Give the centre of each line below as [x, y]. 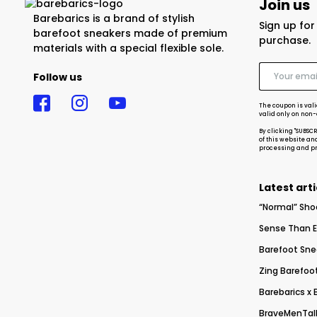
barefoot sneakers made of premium [130, 33]
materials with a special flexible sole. [128, 48]
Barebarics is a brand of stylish [114, 18]
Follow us [58, 77]
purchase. [284, 40]
